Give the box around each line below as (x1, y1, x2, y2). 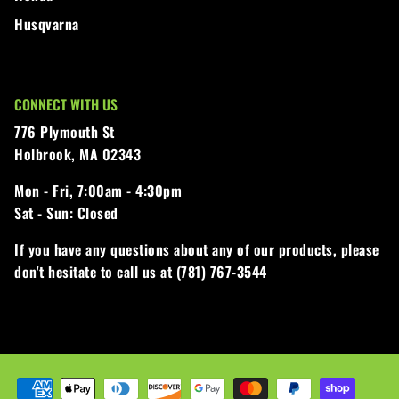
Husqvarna (14, 13, 79, 36)
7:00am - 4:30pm (73, 180, 182, 202)
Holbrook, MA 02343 (14, 143, 141, 166)
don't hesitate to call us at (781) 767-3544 (14, 261, 267, 283)
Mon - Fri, (14, 180, 73, 202)
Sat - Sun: (14, 202, 73, 224)
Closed (73, 202, 118, 224)
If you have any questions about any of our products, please (14, 239, 379, 261)
